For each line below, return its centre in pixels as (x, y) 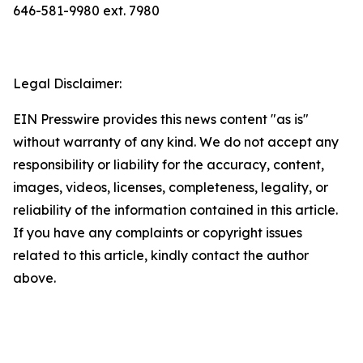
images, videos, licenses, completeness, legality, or (171, 187)
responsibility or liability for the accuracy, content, (169, 164)
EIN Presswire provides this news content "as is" (161, 119)
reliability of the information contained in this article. (175, 210)
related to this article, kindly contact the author (161, 255)
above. (34, 278)
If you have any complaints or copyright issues (158, 233)
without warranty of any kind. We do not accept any (176, 142)
